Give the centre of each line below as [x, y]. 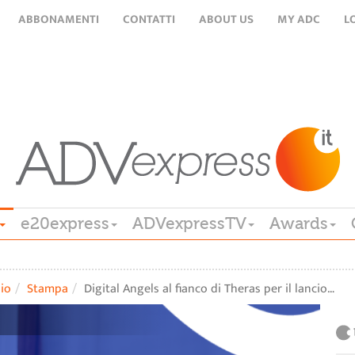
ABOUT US [226, 19]
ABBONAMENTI [59, 19]
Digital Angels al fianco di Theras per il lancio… [209, 289]
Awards [299, 223]
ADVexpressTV [189, 223]
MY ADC [299, 19]
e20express [65, 223]
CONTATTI [149, 19]
